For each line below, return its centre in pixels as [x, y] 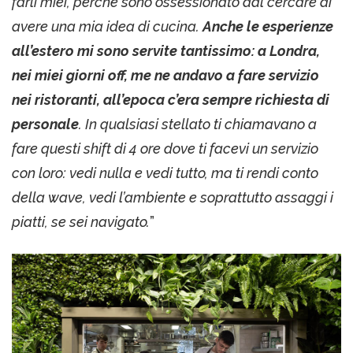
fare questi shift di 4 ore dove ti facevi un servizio [165, 148]
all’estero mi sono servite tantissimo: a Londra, [166, 50]
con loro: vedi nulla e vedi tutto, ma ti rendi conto [165, 173]
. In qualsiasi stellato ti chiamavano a [198, 124]
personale [45, 124]
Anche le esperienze [268, 26]
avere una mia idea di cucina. [107, 26]
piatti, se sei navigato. [81, 221]
